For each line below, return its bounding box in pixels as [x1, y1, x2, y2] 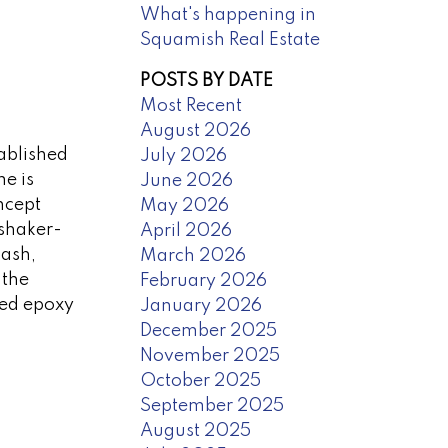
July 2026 [140, 146, 228, 165]
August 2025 [140, 421, 252, 440]
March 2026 [140, 246, 247, 265]
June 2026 [140, 171, 234, 190]
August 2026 [140, 121, 252, 140]
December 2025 [140, 321, 278, 340]
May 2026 [140, 196, 230, 215]
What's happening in [140, 5, 317, 24]
